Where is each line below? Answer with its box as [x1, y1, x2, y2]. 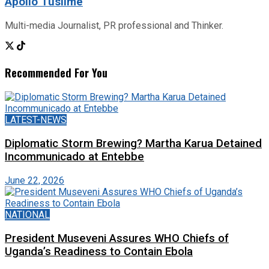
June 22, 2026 [5, 174, 64, 186]
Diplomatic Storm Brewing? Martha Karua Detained [5, 137, 262, 151]
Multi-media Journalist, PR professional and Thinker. [5, 19, 223, 31]
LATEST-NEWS [5, 114, 67, 126]
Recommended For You [5, 64, 107, 80]
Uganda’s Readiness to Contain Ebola [5, 244, 193, 258]
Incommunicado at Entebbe [5, 150, 144, 164]
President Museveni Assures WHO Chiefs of [5, 231, 229, 245]
